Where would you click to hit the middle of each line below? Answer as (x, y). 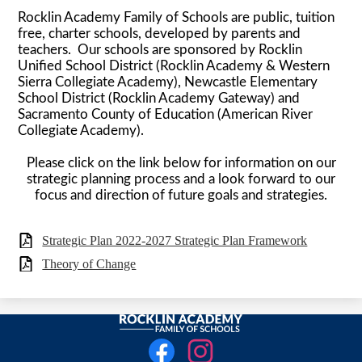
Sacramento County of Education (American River (166, 114)
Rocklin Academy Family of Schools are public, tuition (177, 17)
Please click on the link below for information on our (181, 162)
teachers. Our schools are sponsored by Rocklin (160, 49)
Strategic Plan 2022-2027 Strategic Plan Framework (175, 240)
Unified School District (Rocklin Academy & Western (174, 65)
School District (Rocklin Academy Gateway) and (159, 98)
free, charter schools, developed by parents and (160, 33)
